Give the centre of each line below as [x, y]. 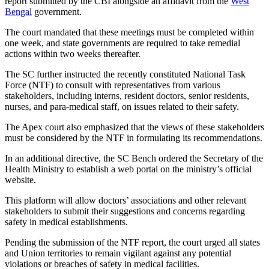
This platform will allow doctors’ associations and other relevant [125, 200]
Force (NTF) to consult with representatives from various [113, 85]
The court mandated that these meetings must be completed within [129, 32]
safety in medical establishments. [66, 222]
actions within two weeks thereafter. [73, 53]
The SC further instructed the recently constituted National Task [125, 74]
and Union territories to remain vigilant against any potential [118, 253]
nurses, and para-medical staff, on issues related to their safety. [122, 106]
